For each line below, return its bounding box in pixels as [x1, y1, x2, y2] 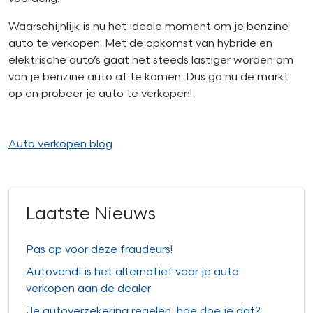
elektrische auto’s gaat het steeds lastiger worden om [8, 53, 293, 67]
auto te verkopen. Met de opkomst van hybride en [8, 36, 272, 50]
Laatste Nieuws [26, 203, 156, 225]
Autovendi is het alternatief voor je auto [26, 265, 239, 279]
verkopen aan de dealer [26, 282, 151, 296]
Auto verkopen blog [8, 137, 112, 151]
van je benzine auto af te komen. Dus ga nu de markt [8, 70, 289, 84]
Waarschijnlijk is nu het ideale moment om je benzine [8, 20, 289, 34]
